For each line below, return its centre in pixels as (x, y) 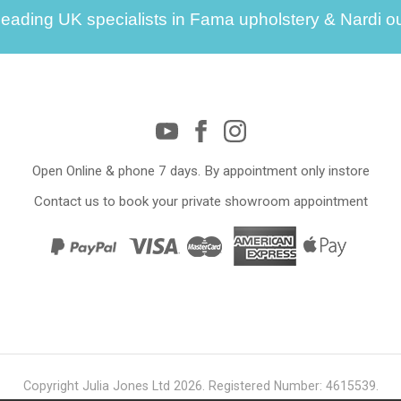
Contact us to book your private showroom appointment (200, 202)
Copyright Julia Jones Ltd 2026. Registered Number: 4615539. (200, 385)
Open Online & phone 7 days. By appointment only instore (200, 171)
